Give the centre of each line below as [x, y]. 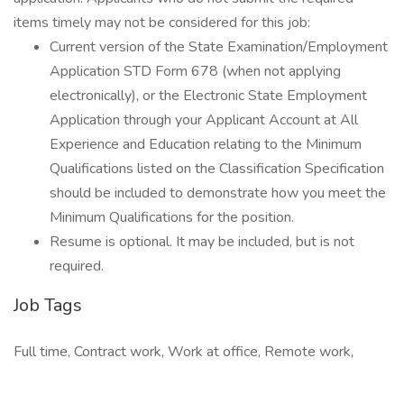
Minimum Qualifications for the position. [172, 217]
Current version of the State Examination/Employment [219, 47]
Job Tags [48, 305]
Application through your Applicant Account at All [204, 120]
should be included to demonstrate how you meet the [218, 193]
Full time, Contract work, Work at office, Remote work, [184, 352]
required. [77, 266]
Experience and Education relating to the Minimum [206, 144]
